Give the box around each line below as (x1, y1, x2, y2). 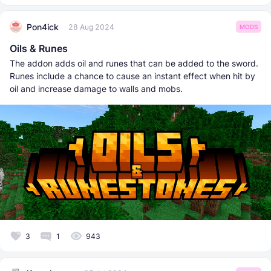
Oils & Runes (10, 42, 68, 55)
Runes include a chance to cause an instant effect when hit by (10, 71, 255, 82)
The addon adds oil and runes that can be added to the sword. (10, 58, 258, 69)
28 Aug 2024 (68, 22, 114, 31)
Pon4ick (27, 21, 59, 32)
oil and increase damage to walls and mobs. (10, 83, 183, 94)
